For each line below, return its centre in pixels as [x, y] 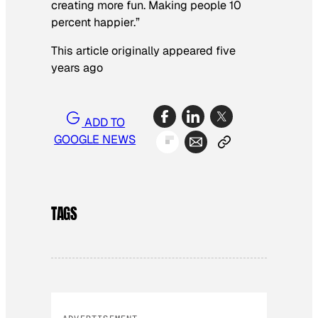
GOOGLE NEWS [95, 140]
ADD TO [104, 123]
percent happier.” [95, 22]
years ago [77, 67]
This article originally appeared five [143, 50]
